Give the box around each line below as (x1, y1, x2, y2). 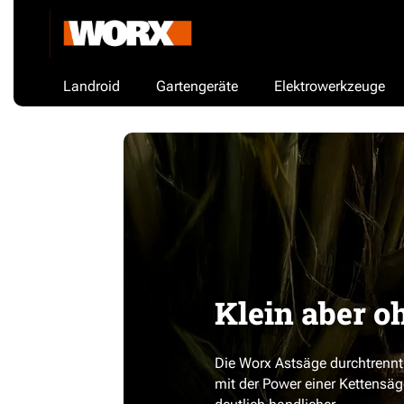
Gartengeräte (156, 77, 238, 95)
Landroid (63, 77, 120, 95)
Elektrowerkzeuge (274, 77, 385, 95)
